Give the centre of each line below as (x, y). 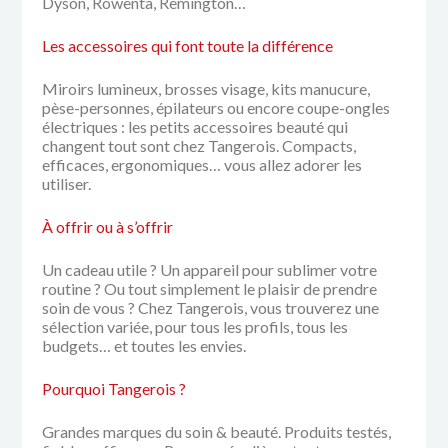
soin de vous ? (90, 307)
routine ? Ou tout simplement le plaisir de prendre (210, 288)
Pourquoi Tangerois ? (114, 388)
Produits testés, (338, 431)
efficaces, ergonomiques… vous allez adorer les (202, 164)
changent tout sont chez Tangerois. (162, 145)
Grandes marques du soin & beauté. (163, 431)
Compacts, (319, 145)
